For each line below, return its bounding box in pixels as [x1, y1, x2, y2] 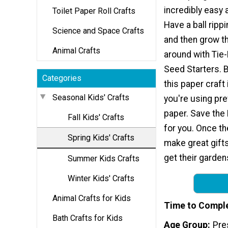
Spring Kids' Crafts [68, 132, 134, 142]
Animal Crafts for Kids [52, 193, 131, 203]
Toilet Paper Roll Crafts [52, 6, 135, 16]
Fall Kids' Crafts [68, 112, 124, 122]
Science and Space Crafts [52, 25, 144, 36]
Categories [42, 73, 81, 83]
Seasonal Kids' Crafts [52, 92, 129, 102]
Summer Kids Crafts [68, 153, 139, 163]
